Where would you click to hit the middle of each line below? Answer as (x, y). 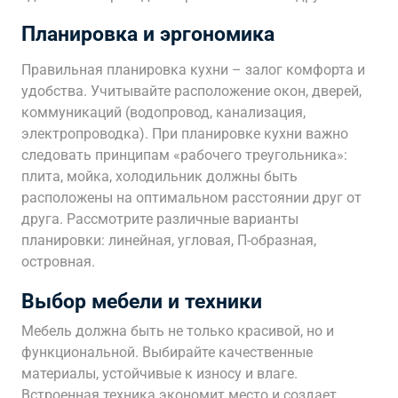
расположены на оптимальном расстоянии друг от (191, 198)
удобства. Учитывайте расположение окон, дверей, (191, 91)
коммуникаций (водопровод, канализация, (163, 112)
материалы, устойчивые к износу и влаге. (159, 374)
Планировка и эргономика (148, 34)
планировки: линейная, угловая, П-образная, (169, 240)
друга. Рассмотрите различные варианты (160, 219)
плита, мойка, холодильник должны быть (159, 176)
